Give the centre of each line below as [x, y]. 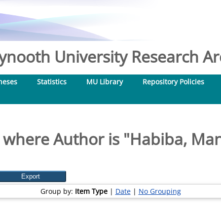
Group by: [57, 191]
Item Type [91, 191]
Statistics [52, 82]
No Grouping [160, 191]
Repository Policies [173, 82]
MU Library [105, 82]
